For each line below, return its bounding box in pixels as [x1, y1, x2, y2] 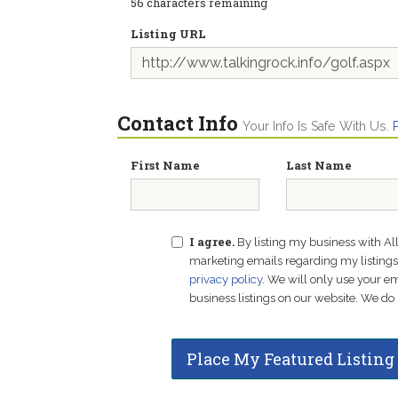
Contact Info [117, 110, 238, 136]
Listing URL [131, 26, 206, 42]
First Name [131, 157, 200, 173]
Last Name [286, 157, 352, 173]
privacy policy [188, 273, 262, 286]
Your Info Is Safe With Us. [243, 119, 393, 133]
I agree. [188, 234, 235, 250]
